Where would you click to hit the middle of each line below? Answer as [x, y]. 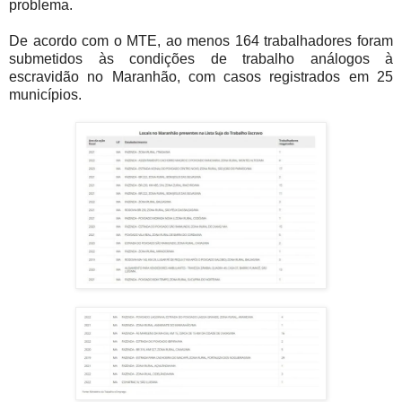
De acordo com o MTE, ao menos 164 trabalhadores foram [201, 40]
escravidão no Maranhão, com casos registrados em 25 [201, 76]
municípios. [45, 94]
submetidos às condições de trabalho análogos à [201, 58]
